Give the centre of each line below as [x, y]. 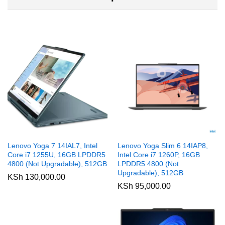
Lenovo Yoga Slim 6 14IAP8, [163, 146]
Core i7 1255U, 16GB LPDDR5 [57, 155]
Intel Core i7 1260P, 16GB [159, 155]
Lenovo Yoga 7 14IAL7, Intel [52, 146]
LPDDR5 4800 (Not [148, 164]
